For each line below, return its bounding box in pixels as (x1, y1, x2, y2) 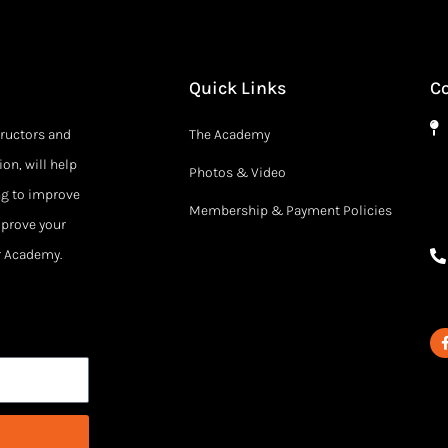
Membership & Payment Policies (189, 201, 392, 219)
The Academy (189, 125, 270, 143)
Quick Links (189, 76, 286, 99)
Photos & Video (189, 163, 286, 181)
